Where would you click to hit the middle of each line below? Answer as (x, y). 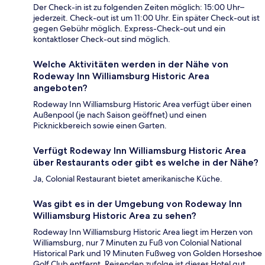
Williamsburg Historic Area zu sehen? (115, 216)
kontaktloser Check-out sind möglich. (102, 39)
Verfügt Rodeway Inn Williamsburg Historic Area (140, 151)
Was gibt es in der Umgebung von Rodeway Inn (138, 204)
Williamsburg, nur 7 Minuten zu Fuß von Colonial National (137, 243)
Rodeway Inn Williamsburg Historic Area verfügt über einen (142, 104)
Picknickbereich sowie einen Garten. (100, 126)
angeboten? (60, 88)
